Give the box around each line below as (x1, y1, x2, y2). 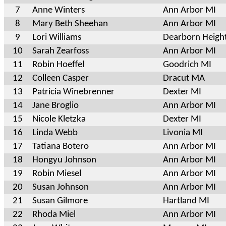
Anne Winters (32, 5, 85, 15)
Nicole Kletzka (32, 114, 86, 124)
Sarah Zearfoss (32, 46, 89, 56)
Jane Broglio (32, 100, 79, 110)
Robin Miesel (32, 168, 81, 179)
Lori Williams (32, 32, 81, 42)
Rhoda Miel (32, 209, 76, 219)
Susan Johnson (32, 182, 89, 192)
